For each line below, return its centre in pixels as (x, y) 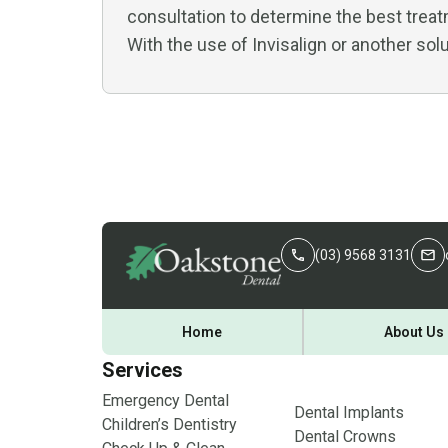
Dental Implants (349, 412)
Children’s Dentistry (169, 424)
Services (142, 369)
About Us (414, 331)
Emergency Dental (165, 400)
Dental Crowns (345, 436)
